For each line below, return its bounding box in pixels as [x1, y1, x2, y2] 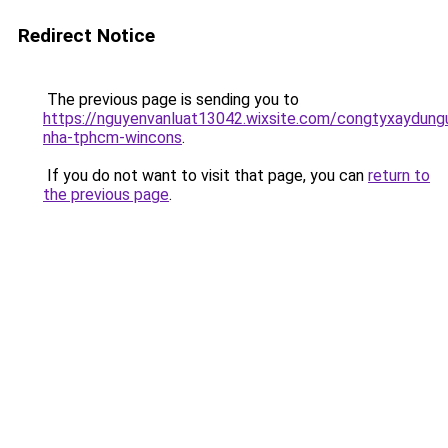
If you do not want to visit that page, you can [43, 166, 368, 185]
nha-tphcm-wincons [43, 128, 182, 147]
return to [368, 166, 430, 185]
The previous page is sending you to [43, 90, 299, 109]
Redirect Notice [18, 24, 155, 47]
